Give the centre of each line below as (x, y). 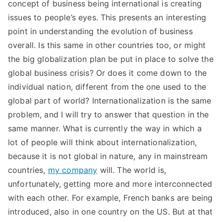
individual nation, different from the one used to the (107, 87)
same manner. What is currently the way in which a (105, 128)
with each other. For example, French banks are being (111, 198)
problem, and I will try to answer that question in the (109, 114)
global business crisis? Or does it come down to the (108, 73)
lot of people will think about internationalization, (103, 142)
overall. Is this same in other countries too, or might (107, 45)
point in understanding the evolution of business (100, 31)
